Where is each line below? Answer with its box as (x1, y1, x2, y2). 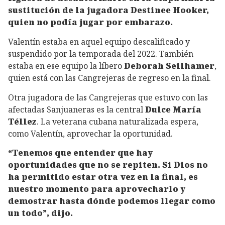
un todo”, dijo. (8, 207, 73, 219)
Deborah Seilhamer (122, 60, 214, 72)
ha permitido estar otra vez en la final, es (8, 171, 198, 183)
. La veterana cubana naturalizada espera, (37, 116, 198, 127)
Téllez (8, 116, 37, 127)
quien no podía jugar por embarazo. (8, 17, 173, 28)
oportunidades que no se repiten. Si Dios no (8, 159, 208, 171)
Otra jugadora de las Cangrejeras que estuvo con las (8, 91, 208, 103)
